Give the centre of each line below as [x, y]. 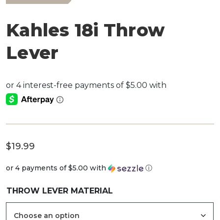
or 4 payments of [37, 168]
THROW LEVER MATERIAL [60, 191]
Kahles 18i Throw [85, 30]
